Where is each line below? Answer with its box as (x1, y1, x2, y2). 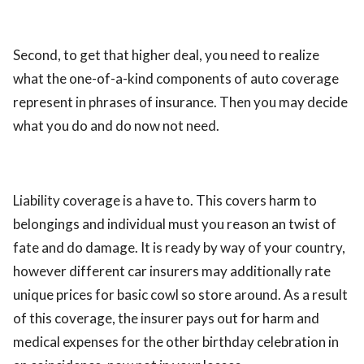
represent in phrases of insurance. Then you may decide (13, 93, 348, 110)
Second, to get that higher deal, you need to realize (13, 46, 319, 63)
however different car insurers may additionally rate (13, 262, 331, 279)
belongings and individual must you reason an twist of (13, 215, 336, 232)
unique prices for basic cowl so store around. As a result (13, 286, 348, 303)
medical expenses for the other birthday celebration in (13, 333, 339, 350)
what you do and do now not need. (13, 117, 219, 134)
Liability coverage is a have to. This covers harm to (13, 192, 317, 209)
